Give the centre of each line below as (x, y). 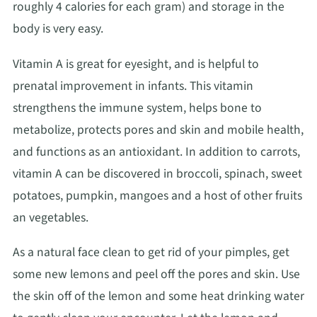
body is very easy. (58, 29)
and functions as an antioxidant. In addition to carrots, (156, 151)
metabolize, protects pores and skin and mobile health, (158, 129)
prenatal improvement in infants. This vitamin (133, 86)
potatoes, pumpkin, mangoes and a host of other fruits (157, 195)
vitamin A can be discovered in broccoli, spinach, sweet (157, 173)
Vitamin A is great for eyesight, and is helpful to (136, 64)
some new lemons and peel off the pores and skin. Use (156, 275)
